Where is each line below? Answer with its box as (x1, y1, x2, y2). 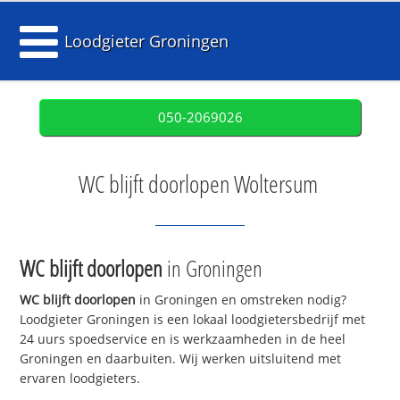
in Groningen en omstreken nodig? (136, 291, 347, 309)
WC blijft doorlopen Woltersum (78, 168, 318, 200)
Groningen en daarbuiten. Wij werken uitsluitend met (20, 350, 342, 368)
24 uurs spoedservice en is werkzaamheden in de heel (20, 330, 346, 348)
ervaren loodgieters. (20, 370, 141, 387)
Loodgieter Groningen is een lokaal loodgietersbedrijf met (20, 311, 366, 329)
